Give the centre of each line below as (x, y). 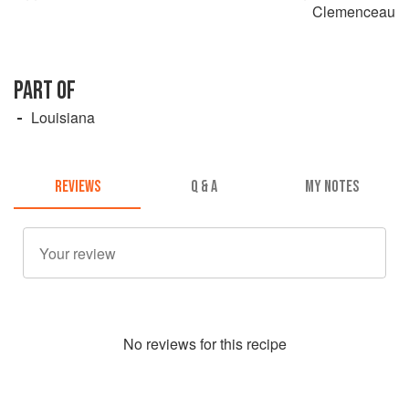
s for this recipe (237, 344)
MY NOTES (331, 187)
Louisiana (63, 117)
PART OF (45, 90)
